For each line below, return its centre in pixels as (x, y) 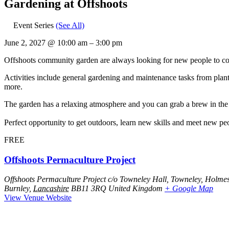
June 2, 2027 (26, 42)
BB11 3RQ (89, 189)
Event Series (35, 25)
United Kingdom (135, 189)
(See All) (70, 25)
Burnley (17, 189)
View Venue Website (38, 198)
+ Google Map (189, 189)
